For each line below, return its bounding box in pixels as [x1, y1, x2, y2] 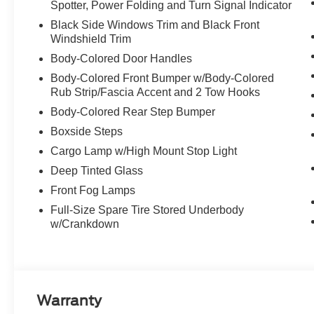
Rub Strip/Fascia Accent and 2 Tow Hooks [50, 86, 261, 99]
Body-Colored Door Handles [50, 53, 193, 65]
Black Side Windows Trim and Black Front [50, 19, 260, 32]
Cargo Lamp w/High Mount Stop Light [50, 145, 238, 158]
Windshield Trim [50, 33, 132, 46]
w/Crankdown [50, 218, 120, 231]
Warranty [36, 292, 102, 310]
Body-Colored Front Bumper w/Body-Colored [50, 72, 275, 85]
